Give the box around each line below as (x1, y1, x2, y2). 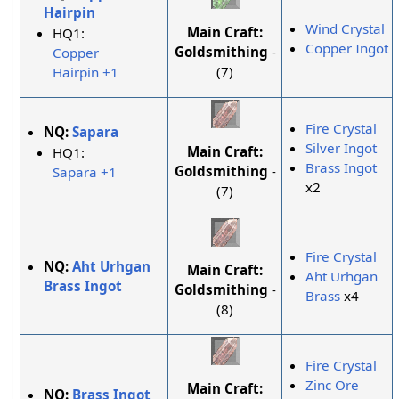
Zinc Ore (305, 376, 360, 395)
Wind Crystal (305, 20, 386, 38)
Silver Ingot (305, 139, 378, 158)
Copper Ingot (305, 39, 389, 58)
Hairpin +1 (53, 62, 119, 81)
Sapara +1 (53, 162, 118, 181)
